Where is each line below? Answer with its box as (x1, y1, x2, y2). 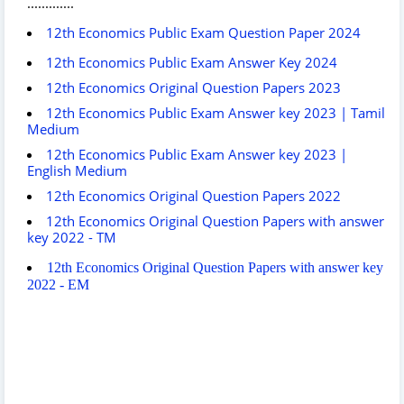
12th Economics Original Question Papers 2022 (46, 186, 341, 205)
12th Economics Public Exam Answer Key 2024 (46, 52, 337, 71)
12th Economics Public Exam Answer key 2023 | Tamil (46, 103, 385, 122)
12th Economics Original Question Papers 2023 (46, 78, 341, 96)
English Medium (27, 161, 127, 179)
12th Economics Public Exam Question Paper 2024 (46, 23, 361, 41)
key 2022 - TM (27, 227, 116, 246)
